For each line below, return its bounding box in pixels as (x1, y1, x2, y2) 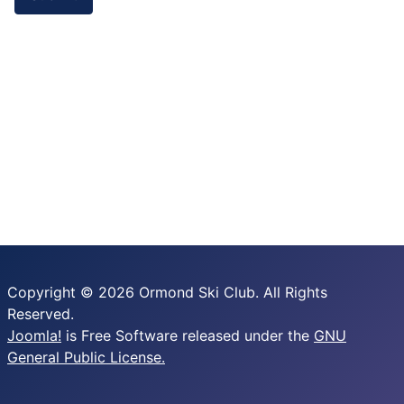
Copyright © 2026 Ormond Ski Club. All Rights (7, 283, 327, 301)
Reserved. (7, 305, 74, 323)
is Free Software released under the (61, 326, 314, 344)
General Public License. (7, 348, 165, 366)
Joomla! (7, 326, 61, 344)
